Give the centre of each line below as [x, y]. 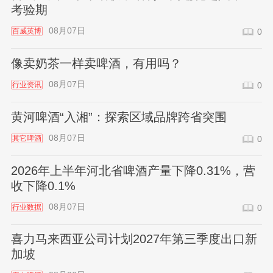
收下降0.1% [43, 186]
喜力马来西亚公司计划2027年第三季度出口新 [134, 239]
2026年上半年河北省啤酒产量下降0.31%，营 [133, 170]
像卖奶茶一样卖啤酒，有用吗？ [96, 64]
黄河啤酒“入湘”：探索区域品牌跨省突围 [119, 117]
